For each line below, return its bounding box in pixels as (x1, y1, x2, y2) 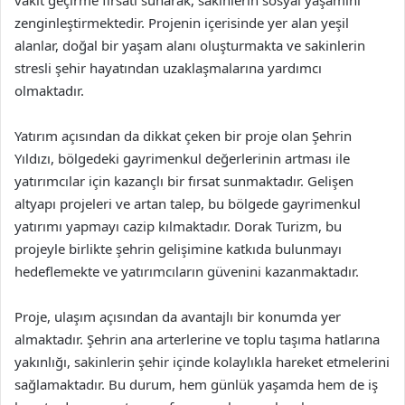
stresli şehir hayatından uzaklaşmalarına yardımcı (14, 59, 322, 77)
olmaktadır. (14, 81, 84, 99)
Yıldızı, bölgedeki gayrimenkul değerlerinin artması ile (14, 149, 350, 167)
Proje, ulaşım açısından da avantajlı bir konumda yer (14, 307, 341, 325)
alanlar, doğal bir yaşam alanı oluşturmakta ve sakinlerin (14, 36, 365, 54)
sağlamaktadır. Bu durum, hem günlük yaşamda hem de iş (14, 375, 378, 393)
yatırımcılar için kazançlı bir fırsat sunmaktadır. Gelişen (14, 172, 353, 190)
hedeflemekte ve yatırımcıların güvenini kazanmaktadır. (14, 262, 359, 280)
